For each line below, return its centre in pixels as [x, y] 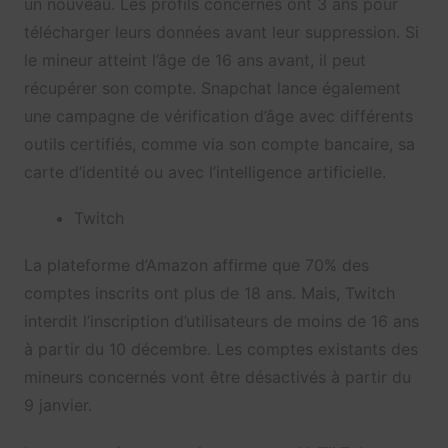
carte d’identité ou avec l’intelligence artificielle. [204, 172]
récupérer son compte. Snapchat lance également [212, 88]
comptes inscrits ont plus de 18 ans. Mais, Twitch [209, 293]
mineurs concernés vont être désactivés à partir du [217, 377]
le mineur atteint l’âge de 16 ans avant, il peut [194, 60]
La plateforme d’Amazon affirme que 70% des [196, 265]
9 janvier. [57, 405]
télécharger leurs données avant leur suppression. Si [221, 32]
